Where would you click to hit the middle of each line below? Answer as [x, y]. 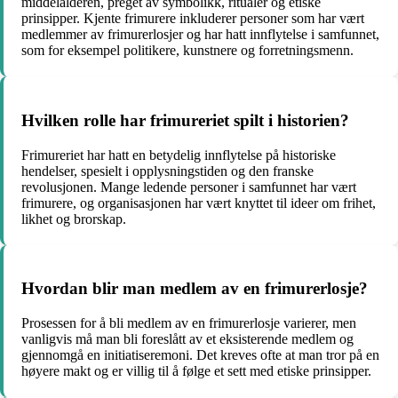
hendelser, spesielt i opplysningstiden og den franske [167, 171]
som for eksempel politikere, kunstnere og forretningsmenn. [187, 51]
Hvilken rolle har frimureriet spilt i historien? [185, 120]
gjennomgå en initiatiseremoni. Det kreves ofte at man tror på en [200, 354]
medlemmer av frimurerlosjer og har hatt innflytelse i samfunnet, [200, 35]
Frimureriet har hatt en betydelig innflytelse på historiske [179, 155]
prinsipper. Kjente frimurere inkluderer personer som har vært [193, 19]
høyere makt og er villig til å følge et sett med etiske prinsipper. [196, 370]
